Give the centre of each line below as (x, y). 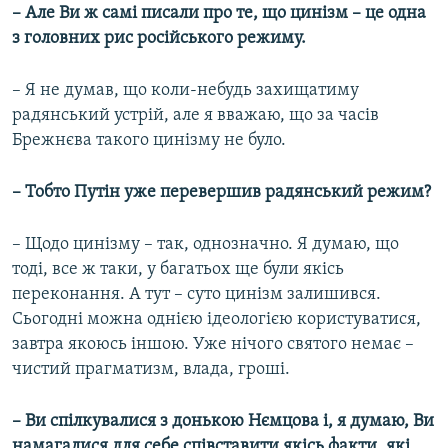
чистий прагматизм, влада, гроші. (151, 370)
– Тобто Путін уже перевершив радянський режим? (221, 193)
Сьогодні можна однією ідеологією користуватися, (216, 320)
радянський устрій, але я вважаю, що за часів (195, 116)
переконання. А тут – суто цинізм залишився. (196, 295)
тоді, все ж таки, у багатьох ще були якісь (178, 270)
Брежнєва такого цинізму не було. (149, 141)
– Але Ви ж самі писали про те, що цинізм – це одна (219, 14)
